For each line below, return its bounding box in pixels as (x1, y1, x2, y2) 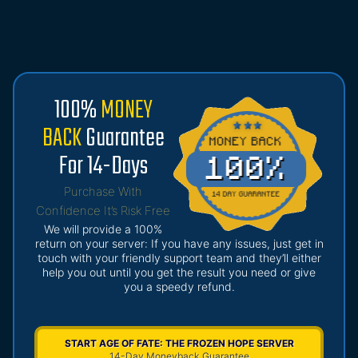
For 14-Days (58, 146, 148, 188)
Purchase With (64, 184, 142, 200)
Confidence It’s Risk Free (36, 203, 170, 219)
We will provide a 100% (44, 222, 162, 237)
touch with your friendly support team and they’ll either (37, 251, 321, 265)
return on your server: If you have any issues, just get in (34, 237, 324, 251)
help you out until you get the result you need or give (42, 265, 316, 280)
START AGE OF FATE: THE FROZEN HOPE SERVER (64, 337, 294, 350)
